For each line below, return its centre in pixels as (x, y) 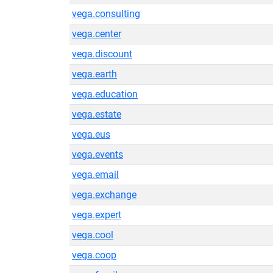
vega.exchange (104, 195)
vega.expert (97, 215)
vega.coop (94, 255)
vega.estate (97, 114)
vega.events (97, 154)
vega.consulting (106, 14)
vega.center (97, 34)
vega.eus (91, 134)
